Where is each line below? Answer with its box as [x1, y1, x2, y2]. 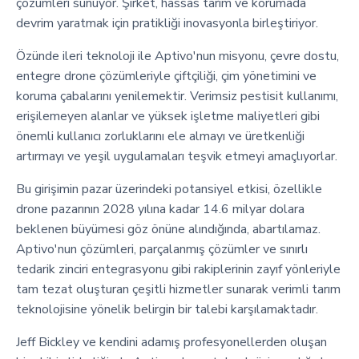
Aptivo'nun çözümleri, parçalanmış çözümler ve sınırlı [16, 240, 308, 258]
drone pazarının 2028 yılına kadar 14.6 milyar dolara [16, 200, 305, 218]
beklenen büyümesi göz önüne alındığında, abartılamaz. [16, 220, 321, 238]
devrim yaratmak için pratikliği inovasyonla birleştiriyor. [16, 14, 318, 32]
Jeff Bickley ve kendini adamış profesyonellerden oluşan [16, 333, 327, 351]
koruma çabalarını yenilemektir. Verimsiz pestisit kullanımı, [16, 87, 338, 105]
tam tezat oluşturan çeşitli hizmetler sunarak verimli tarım [16, 280, 341, 298]
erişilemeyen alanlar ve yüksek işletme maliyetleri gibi [16, 107, 320, 125]
